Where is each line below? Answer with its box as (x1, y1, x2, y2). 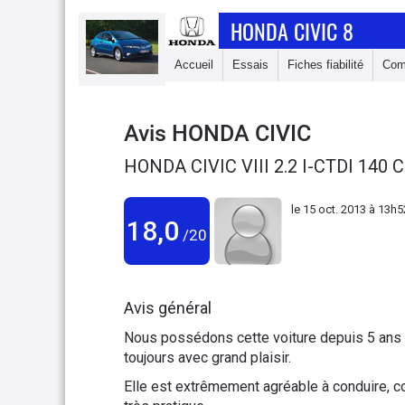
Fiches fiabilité (287, 58, 363, 71)
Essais (232, 58, 268, 71)
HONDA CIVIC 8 (231, 14, 354, 47)
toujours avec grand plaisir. (124, 349, 291, 366)
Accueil (174, 58, 213, 71)
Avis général (124, 298, 212, 317)
